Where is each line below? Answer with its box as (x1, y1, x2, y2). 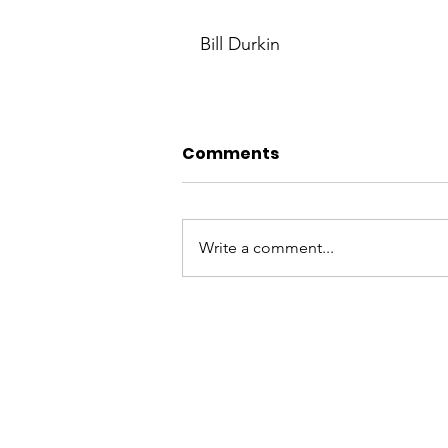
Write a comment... (199, 238, 334, 257)
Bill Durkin (200, 33, 280, 55)
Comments (182, 142, 279, 165)
